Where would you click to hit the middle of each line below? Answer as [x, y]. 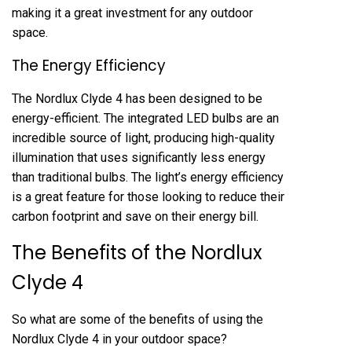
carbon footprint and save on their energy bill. [135, 216]
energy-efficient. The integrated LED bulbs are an [145, 118]
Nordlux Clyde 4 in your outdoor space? [119, 339]
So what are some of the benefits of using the [137, 319]
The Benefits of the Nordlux [137, 253]
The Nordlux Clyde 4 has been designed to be [137, 99]
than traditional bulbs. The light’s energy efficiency [148, 177]
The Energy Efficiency [89, 66]
